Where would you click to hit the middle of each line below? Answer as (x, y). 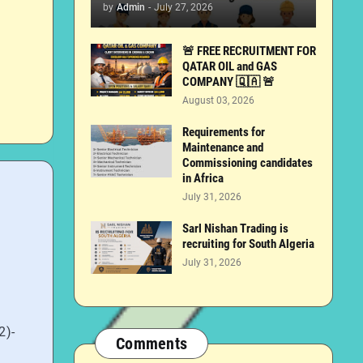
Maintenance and (223, 147)
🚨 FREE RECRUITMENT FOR (249, 51)
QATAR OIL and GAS (230, 66)
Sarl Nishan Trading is (235, 228)
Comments (152, 344)
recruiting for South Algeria (248, 244)
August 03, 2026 (218, 100)
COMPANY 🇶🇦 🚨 (228, 82)
